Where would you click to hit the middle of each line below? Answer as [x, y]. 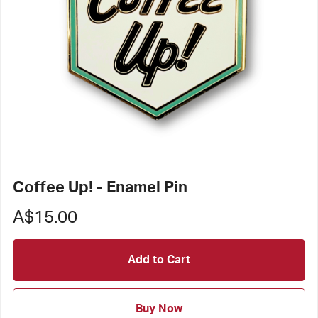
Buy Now [159, 309]
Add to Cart [159, 259]
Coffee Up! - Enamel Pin [100, 187]
